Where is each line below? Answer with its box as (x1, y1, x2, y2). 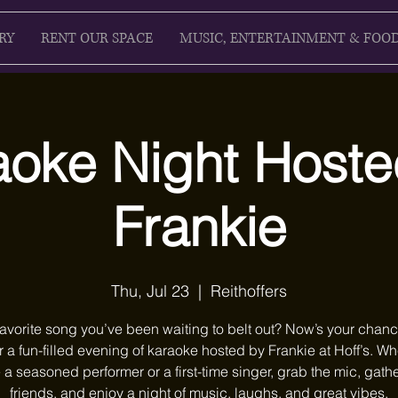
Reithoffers (211, 281, 287, 301)
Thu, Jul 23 (111, 281, 189, 301)
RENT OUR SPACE (41, 28, 153, 48)
